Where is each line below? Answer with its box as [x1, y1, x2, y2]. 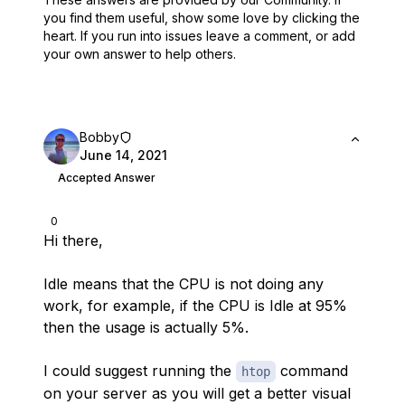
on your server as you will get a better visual [43, 384, 351, 402]
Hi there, [43, 231, 103, 250]
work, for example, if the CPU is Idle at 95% [43, 297, 347, 315]
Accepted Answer [58, 171, 155, 184]
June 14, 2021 [80, 147, 167, 163]
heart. [43, 28, 77, 43]
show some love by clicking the [172, 10, 360, 25]
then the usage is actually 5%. [43, 318, 249, 336]
